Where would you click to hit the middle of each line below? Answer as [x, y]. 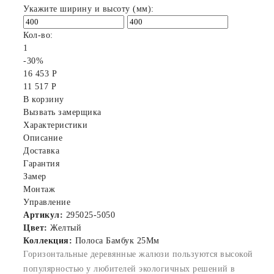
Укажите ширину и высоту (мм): [89, 9]
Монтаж [39, 189]
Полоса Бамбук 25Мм [116, 240]
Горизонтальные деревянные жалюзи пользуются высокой [138, 254]
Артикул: [43, 215]
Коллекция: [48, 240]
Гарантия [41, 163]
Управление [47, 202]
